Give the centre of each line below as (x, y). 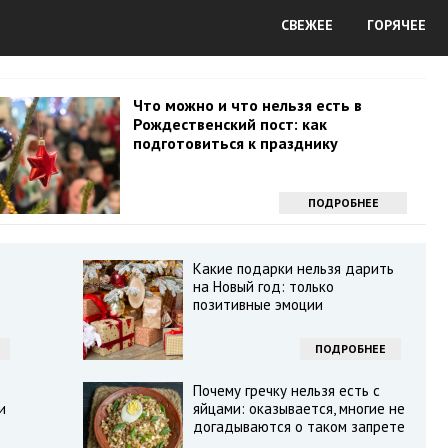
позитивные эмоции (257, 304)
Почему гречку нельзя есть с (286, 390)
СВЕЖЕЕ (307, 25)
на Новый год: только (263, 286)
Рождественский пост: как (229, 124)
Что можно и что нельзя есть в (247, 105)
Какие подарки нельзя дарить (293, 268)
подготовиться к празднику (235, 143)
